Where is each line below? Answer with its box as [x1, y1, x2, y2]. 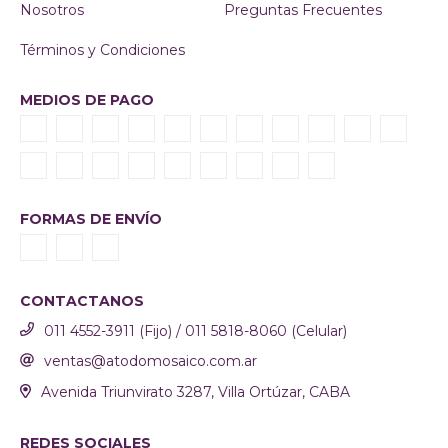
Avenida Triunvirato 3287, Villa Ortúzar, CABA [40, 383, 350, 402]
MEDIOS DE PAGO [20, 90, 154, 109]
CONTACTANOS [20, 291, 144, 310]
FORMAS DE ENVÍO [20, 209, 162, 228]
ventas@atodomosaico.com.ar [44, 352, 257, 371]
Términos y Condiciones [20, 40, 185, 59]
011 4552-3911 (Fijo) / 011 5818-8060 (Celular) [44, 321, 347, 340]
